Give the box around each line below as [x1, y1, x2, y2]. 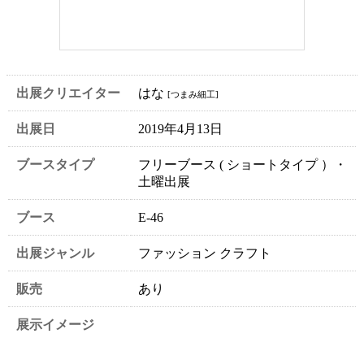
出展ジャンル [16, 245, 94, 260]
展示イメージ [16, 317, 94, 331]
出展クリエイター [16, 85, 120, 100]
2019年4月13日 [138, 121, 223, 136]
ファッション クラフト [138, 245, 271, 260]
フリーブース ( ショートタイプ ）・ [138, 157, 347, 171]
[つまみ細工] [167, 89, 219, 99]
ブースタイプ [16, 157, 94, 171]
